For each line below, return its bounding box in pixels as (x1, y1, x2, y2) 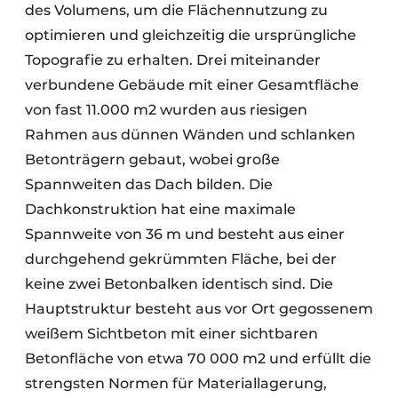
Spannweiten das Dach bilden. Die (25, 175, 273, 193)
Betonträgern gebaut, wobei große (25, 150, 280, 168)
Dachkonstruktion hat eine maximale (25, 200, 296, 218)
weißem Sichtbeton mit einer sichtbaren (25, 324, 318, 342)
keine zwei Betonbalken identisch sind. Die (25, 275, 333, 292)
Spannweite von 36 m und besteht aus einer (25, 225, 345, 243)
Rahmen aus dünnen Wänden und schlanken (25, 125, 355, 143)
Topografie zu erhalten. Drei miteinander (25, 51, 321, 68)
